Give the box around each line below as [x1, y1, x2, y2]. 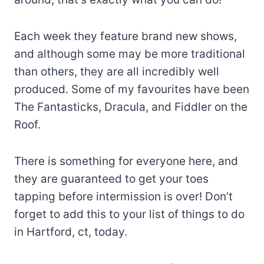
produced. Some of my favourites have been [14, 82, 249, 96]
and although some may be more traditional [14, 47, 245, 61]
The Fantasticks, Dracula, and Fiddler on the [14, 100, 247, 114]
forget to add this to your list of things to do [14, 207, 245, 221]
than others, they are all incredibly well [14, 64, 219, 78]
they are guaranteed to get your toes [14, 171, 209, 186]
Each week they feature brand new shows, [14, 29, 237, 43]
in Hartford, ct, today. [14, 225, 127, 239]
